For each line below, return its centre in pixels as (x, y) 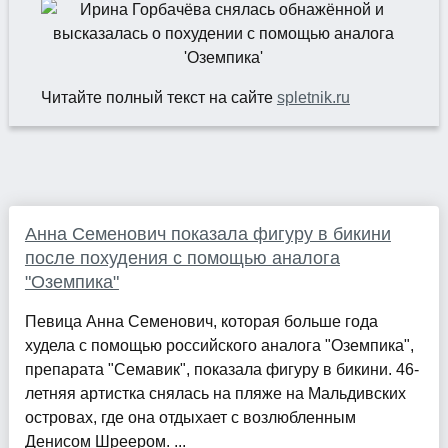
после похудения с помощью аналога (182, 258)
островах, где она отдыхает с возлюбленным (190, 418)
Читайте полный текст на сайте (158, 98)
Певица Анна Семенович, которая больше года (201, 322)
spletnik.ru (313, 98)
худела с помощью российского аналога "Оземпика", (219, 346)
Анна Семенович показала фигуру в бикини (207, 234)
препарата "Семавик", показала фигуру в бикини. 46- (221, 370)
